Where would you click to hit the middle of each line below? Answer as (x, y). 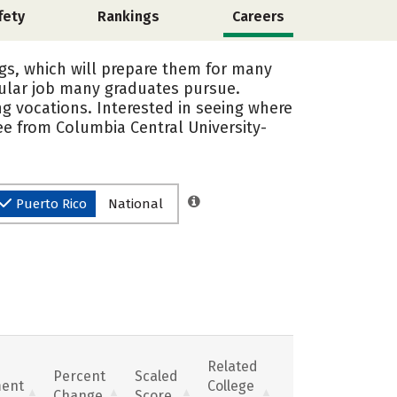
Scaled (156, 376)
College (231, 385)
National (136, 204)
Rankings (129, 16)
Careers (258, 16)
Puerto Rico (51, 204)
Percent (79, 376)
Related (233, 366)
